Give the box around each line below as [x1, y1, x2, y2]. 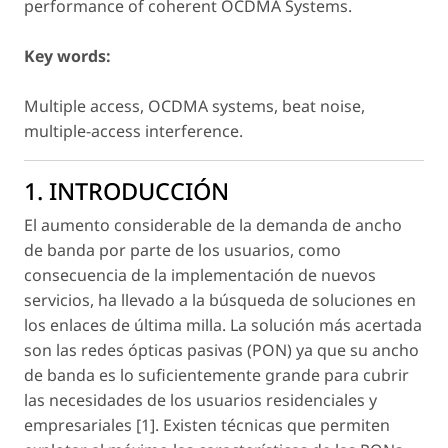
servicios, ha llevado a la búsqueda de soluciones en [24, 289, 416, 312]
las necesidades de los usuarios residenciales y [24, 389, 377, 412]
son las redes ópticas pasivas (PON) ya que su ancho [24, 339, 419, 362]
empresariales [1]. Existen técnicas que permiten [24, 414, 390, 437]
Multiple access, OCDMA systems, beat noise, [24, 95, 365, 118]
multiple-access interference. [24, 120, 243, 143]
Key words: [24, 45, 111, 68]
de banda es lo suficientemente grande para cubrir [24, 364, 409, 387]
